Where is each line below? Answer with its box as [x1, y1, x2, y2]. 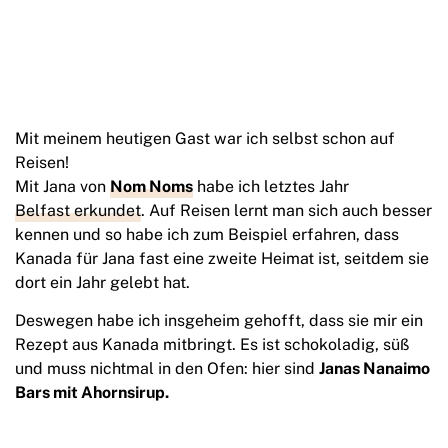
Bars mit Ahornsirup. [15, 383, 169, 402]
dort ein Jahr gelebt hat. [15, 273, 190, 292]
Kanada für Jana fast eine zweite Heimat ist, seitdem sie [15, 249, 429, 268]
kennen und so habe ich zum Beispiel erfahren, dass [15, 225, 399, 244]
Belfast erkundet [15, 201, 141, 220]
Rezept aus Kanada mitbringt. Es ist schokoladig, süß [15, 335, 410, 354]
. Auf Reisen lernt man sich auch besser [141, 201, 432, 220]
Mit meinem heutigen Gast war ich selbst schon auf [15, 129, 395, 148]
